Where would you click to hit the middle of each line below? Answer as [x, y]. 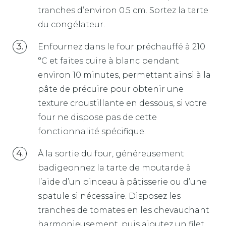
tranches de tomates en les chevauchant [124, 210]
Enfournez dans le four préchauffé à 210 [122, 46]
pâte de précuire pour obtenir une [111, 89]
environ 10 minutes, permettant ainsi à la [124, 75]
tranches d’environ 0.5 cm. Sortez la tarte [123, 10]
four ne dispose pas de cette [97, 117]
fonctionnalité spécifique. [92, 131]
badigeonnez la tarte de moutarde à [115, 167]
